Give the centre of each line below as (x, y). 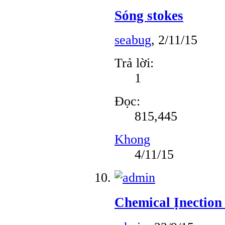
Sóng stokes (149, 15)
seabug (133, 40)
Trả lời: (134, 63)
